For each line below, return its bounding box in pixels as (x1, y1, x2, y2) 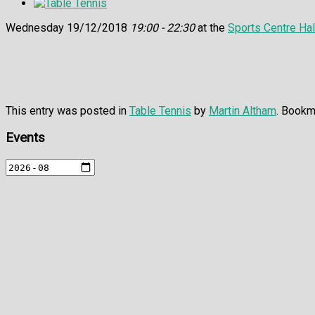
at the (195, 20, 228, 34)
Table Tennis (129, 103, 191, 117)
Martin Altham (209, 103, 276, 117)
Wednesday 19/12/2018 (6, 20, 130, 34)
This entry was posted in (6, 103, 129, 117)
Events (6, 130, 45, 146)
